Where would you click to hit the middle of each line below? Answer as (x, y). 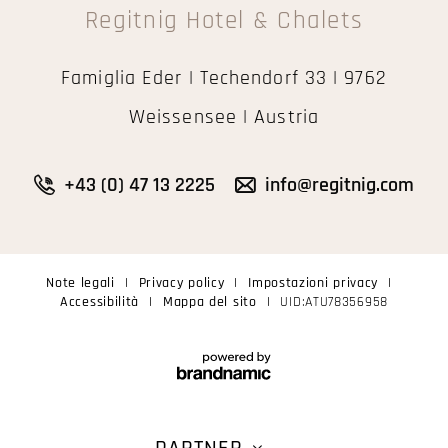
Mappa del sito (209, 301)
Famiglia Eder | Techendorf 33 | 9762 (224, 77)
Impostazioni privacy (313, 282)
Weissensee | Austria (223, 116)
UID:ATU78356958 (334, 301)
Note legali (80, 282)
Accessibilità (100, 301)
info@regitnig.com (339, 184)
